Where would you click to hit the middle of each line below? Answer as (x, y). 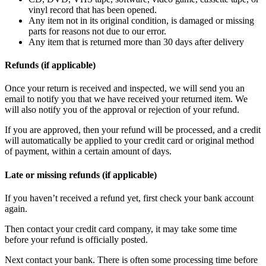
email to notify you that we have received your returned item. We (126, 99)
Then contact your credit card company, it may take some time (121, 229)
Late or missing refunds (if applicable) (81, 175)
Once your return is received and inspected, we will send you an (125, 88)
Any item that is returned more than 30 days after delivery (136, 42)
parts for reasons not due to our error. (97, 31)
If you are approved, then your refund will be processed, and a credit (133, 130)
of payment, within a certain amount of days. (88, 151)
